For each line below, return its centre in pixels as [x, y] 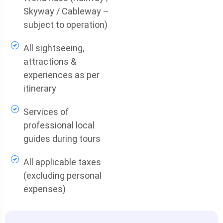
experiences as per [61, 75]
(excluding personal [62, 175]
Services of [46, 112]
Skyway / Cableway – [66, 11]
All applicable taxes [62, 162]
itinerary [40, 88]
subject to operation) [65, 25]
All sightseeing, [54, 48]
